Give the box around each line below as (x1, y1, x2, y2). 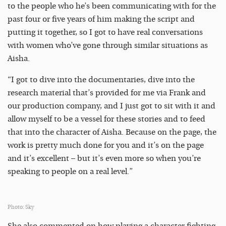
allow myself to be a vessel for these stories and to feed (8, 115, 205, 124)
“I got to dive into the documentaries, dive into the (8, 75, 195, 85)
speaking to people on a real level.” (8, 167, 133, 177)
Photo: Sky (8, 204, 34, 211)
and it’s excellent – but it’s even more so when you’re (8, 154, 201, 163)
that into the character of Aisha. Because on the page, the (8, 128, 216, 137)
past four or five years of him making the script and (8, 15, 195, 24)
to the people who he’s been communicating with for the (8, 2, 216, 11)
